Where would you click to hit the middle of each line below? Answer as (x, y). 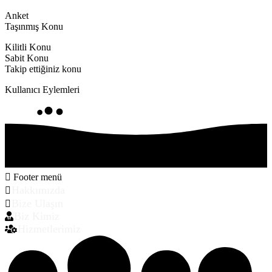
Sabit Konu (27, 58)
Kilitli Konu (28, 47)
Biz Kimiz (37, 216)
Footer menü (36, 177)
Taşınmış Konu (34, 27)
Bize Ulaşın (37, 203)
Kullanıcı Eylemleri (42, 90)
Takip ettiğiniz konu (43, 69)
